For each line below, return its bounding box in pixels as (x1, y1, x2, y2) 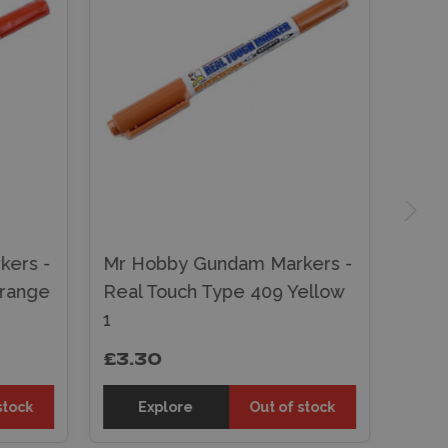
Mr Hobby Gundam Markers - (102, 252, 352, 274)
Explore (138, 398, 194, 415)
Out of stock (249, 398, 336, 415)
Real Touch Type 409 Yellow (102, 280, 344, 302)
